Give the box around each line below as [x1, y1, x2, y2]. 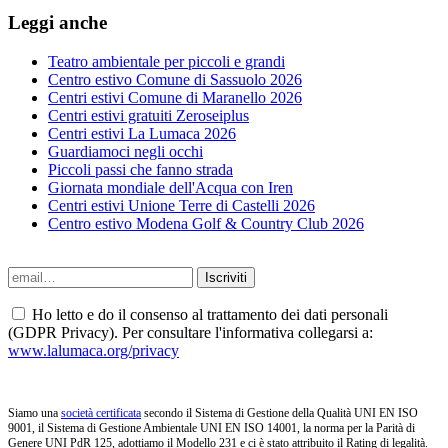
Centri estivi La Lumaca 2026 [48, 124, 236, 142]
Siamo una [8, 405, 61, 420]
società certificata [61, 405, 141, 420]
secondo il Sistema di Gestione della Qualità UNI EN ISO [141, 405, 418, 420]
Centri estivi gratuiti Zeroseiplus [48, 106, 249, 124]
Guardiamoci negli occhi [48, 142, 203, 160]
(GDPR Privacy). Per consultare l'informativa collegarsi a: [8, 323, 373, 341]
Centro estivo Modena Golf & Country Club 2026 [48, 214, 364, 232]
